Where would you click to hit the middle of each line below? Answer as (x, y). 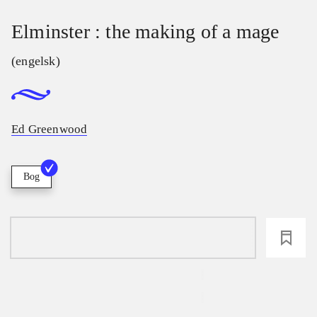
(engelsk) (36, 61)
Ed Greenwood (50, 129)
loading (133, 238)
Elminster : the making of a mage (145, 31)
